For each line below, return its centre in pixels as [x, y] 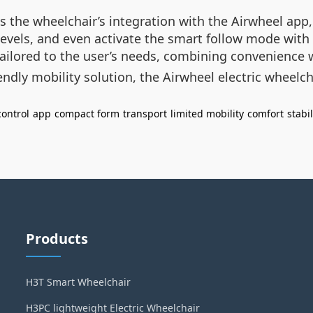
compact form [87, 114]
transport [145, 114]
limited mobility [207, 114]
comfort [265, 114]
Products [57, 239]
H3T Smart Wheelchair [79, 282]
